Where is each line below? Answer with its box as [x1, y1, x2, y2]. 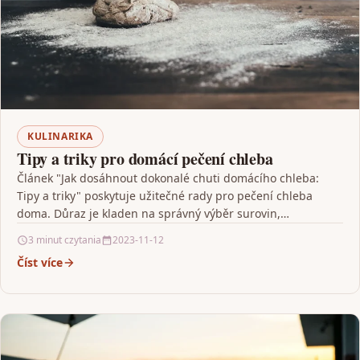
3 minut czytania [28, 233, 101, 247]
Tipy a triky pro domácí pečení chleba [17, 147, 273, 171]
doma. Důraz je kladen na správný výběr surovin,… [17, 206, 289, 222]
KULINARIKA [27, 129, 93, 144]
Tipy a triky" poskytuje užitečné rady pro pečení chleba [17, 188, 313, 204]
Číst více [17, 255, 63, 271]
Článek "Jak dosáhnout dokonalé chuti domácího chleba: [17, 170, 319, 186]
